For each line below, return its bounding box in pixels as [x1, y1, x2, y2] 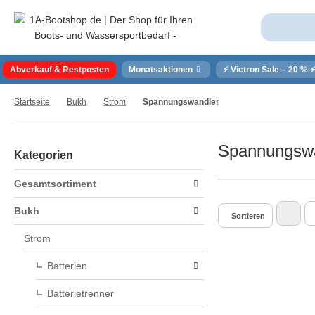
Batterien [47, 260, 87, 271]
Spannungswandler [143, 97, 219, 107]
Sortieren [231, 212, 265, 220]
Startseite [14, 97, 50, 107]
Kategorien [14, 149, 73, 161]
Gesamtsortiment [14, 178, 96, 189]
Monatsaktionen [129, 65, 193, 75]
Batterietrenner [47, 288, 114, 299]
